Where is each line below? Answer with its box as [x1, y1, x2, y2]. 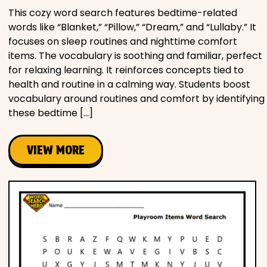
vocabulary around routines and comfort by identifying [8, 92, 265, 106]
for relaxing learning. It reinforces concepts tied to [8, 63, 244, 77]
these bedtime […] [8, 106, 93, 120]
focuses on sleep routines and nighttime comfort [8, 35, 237, 49]
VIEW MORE [27, 143, 85, 158]
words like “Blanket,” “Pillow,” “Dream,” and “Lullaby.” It [8, 20, 256, 35]
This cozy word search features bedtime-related [8, 6, 237, 20]
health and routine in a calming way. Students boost [8, 77, 250, 92]
